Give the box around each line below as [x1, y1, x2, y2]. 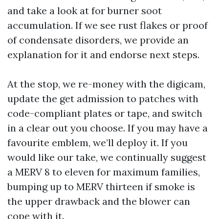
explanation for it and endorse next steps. [7, 48, 199, 61]
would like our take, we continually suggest [7, 151, 206, 163]
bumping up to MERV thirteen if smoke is [7, 180, 195, 193]
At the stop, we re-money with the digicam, [7, 78, 205, 90]
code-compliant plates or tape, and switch [7, 107, 202, 119]
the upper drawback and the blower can [7, 195, 190, 207]
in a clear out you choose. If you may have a [7, 122, 208, 134]
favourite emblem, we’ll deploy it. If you [7, 136, 188, 149]
